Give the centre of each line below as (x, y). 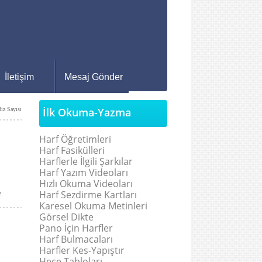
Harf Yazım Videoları (84, 173)
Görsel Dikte (66, 217)
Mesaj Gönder (93, 77)
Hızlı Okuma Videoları (86, 184)
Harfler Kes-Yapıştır (82, 250)
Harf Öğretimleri (75, 139)
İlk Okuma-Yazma (87, 112)
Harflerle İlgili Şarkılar (86, 161)
